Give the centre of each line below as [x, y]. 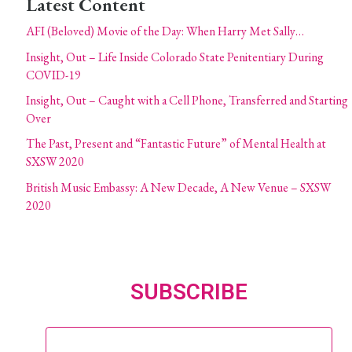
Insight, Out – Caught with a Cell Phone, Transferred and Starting [187, 100]
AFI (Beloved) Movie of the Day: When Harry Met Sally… [165, 31]
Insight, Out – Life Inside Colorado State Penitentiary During [175, 57]
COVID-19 [53, 75]
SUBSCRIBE [189, 291]
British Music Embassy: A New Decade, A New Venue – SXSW [178, 187]
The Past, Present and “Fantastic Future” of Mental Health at [176, 144]
